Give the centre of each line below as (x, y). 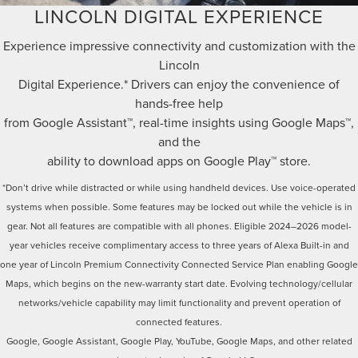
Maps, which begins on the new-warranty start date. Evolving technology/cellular (179, 284)
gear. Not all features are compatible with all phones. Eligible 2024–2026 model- (179, 226)
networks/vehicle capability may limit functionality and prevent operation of (179, 303)
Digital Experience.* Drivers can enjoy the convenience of (179, 84)
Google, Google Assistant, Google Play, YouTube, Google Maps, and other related (179, 341)
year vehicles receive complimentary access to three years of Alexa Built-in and (179, 245)
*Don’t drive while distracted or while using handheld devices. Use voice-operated (179, 188)
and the (179, 142)
